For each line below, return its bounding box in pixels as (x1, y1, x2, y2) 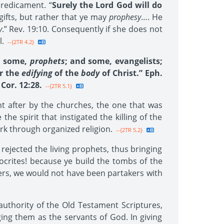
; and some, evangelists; (64, 55, 162, 66)
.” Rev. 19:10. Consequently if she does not (1, 23, 162, 34)
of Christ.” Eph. (99, 67, 162, 78)
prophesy (108, 11, 141, 22)
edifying (21, 67, 52, 78)
